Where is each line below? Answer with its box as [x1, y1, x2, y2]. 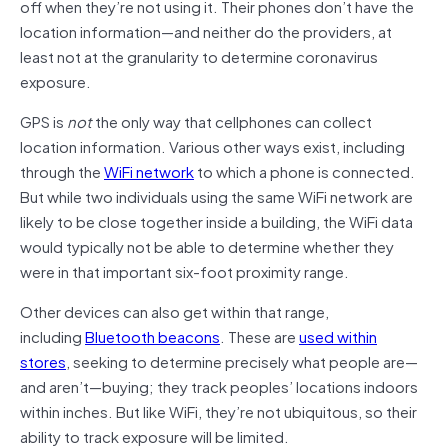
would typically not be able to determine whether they [20, 233, 394, 258]
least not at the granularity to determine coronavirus [20, 43, 378, 68]
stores [20, 348, 66, 373]
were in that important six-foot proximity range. [20, 258, 349, 283]
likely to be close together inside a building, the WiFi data [20, 208, 413, 233]
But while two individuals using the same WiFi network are [20, 183, 413, 208]
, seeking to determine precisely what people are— [66, 348, 418, 373]
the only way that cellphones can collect [92, 108, 372, 133]
